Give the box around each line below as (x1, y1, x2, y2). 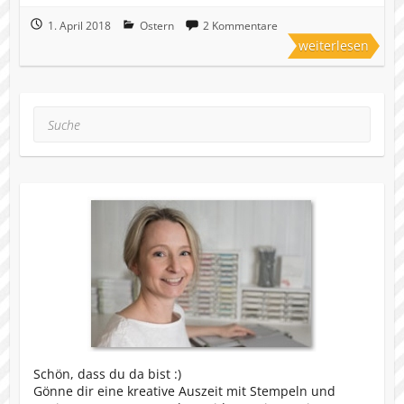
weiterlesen (298, 37, 370, 55)
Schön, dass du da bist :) (32, 365, 181, 383)
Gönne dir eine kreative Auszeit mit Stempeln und (32, 382, 335, 400)
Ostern (139, 18, 174, 34)
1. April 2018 (47, 18, 111, 34)
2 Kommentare (202, 18, 278, 34)
